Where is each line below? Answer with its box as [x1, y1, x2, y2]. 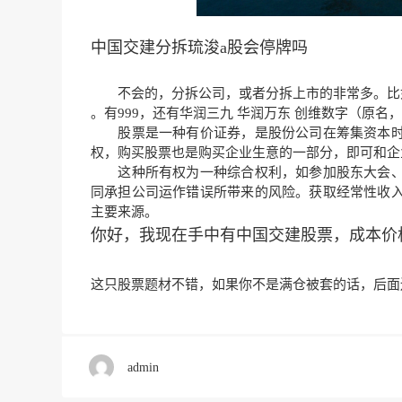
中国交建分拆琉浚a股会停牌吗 [91, 39, 308, 57]
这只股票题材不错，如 [91, 277, 225, 293]
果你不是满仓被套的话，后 [225, 277, 387, 293]
